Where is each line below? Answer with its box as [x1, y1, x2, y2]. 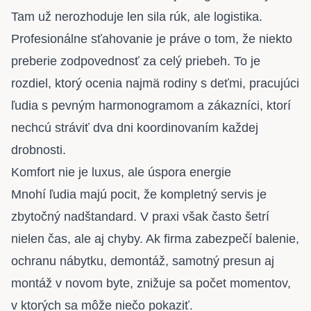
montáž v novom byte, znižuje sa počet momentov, [11, 276, 291, 291]
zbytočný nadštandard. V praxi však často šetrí [11, 210, 269, 224]
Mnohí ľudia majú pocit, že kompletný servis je [11, 187, 267, 202]
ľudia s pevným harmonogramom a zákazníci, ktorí [11, 99, 291, 113]
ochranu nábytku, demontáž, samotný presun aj [11, 254, 274, 269]
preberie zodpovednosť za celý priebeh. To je [11, 54, 260, 69]
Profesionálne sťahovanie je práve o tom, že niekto [11, 32, 292, 47]
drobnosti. [11, 143, 66, 158]
